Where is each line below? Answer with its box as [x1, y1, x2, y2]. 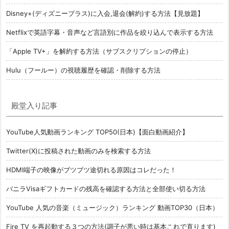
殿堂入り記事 [11, 100, 57, 110]
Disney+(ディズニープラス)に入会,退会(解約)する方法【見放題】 [6, 9, 204, 17]
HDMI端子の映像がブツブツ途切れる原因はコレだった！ [6, 165, 176, 174]
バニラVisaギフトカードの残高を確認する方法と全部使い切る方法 [6, 184, 205, 193]
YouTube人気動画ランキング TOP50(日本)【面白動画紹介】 [6, 127, 189, 136]
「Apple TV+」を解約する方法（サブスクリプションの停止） [6, 47, 192, 55]
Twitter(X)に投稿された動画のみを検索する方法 [6, 146, 151, 155]
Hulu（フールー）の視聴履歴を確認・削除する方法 [6, 65, 161, 74]
